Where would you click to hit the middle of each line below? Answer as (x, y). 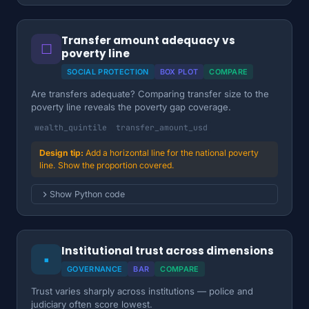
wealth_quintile (71, 127)
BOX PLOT (179, 72)
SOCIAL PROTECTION (108, 72)
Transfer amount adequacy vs (148, 40)
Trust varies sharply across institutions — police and (142, 291)
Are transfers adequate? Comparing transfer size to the (150, 94)
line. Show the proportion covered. (107, 165)
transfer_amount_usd (162, 127)
